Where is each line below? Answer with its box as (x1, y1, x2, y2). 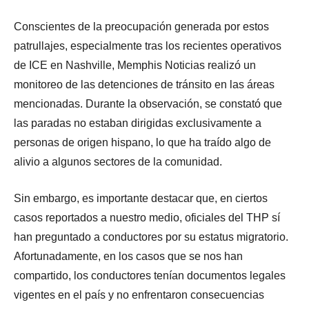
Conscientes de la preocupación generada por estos (14, 21, 269, 33)
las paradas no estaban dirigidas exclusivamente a (14, 117, 261, 130)
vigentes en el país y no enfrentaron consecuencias (14, 289, 264, 301)
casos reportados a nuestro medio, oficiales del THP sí (14, 212, 280, 224)
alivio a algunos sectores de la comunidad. (14, 156, 222, 168)
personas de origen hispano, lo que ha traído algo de (14, 137, 271, 149)
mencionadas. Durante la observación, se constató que (14, 98, 282, 110)
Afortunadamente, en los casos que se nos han (14, 250, 243, 263)
